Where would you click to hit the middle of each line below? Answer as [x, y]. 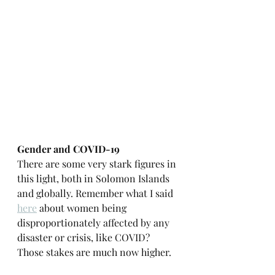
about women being [83, 208]
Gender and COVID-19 [68, 149]
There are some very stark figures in [98, 164]
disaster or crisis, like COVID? [85, 238]
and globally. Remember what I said [96, 193]
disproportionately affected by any [95, 223]
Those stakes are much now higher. [94, 252]
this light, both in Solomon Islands [95, 179]
